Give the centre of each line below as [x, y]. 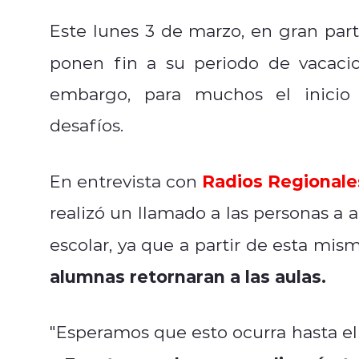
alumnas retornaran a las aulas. [188, 276]
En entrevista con [126, 181]
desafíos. [89, 125]
